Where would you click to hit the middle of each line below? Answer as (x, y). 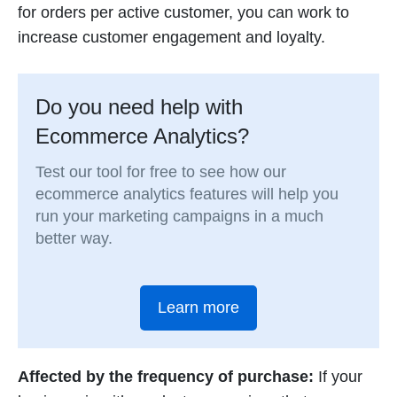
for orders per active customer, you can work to (183, 13)
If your (338, 377)
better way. (74, 238)
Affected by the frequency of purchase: (166, 377)
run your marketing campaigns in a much (180, 216)
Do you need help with (140, 106)
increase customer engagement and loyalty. (171, 38)
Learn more (198, 307)
